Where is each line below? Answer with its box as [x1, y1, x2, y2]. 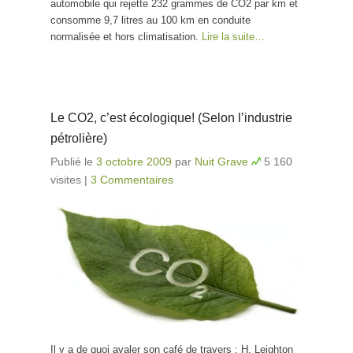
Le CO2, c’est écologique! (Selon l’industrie [50, 111, 292, 125]
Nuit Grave [195, 155, 248, 169]
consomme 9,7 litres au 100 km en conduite [50, 14, 251, 27]
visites [50, 173, 81, 187]
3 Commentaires [91, 173, 173, 187]
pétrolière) [50, 132, 107, 146]
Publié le [50, 155, 96, 169]
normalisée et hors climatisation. [50, 31, 202, 43]
